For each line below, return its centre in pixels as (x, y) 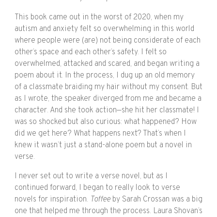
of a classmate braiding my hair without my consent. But (108, 87)
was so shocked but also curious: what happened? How (106, 122)
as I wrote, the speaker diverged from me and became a (108, 99)
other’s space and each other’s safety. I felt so (91, 52)
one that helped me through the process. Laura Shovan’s (108, 211)
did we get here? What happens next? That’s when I (100, 133)
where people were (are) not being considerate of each (108, 40)
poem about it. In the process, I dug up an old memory (105, 75)
